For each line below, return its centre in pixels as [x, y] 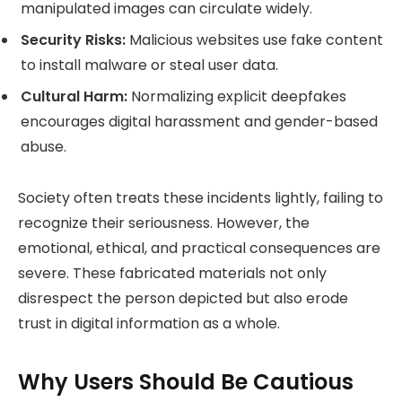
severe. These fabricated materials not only [172, 274]
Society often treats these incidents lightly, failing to [201, 198]
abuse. [44, 147]
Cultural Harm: [74, 97]
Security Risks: [73, 40]
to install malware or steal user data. [149, 66]
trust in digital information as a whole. [149, 324]
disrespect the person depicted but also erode [183, 299]
